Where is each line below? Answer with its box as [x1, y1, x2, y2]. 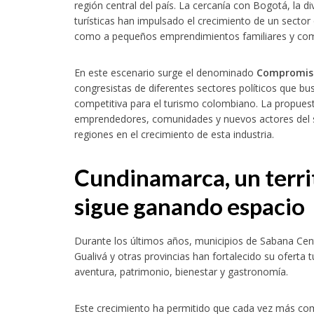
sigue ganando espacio [74, 192, 306, 220]
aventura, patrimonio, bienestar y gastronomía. [74, 265, 289, 278]
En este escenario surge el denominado [74, 66, 257, 79]
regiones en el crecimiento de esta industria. [74, 128, 275, 141]
